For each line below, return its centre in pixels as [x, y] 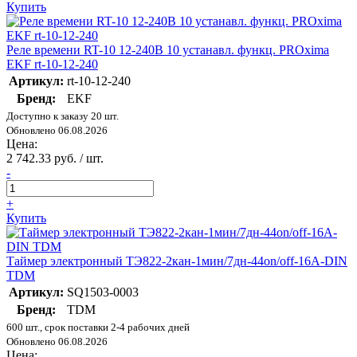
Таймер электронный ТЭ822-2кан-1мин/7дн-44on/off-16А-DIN [177, 261]
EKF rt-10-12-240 [52, 65]
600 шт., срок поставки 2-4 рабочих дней [98, 328]
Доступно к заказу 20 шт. [63, 116]
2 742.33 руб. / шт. [55, 159]
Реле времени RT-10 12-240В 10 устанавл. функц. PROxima [168, 50]
